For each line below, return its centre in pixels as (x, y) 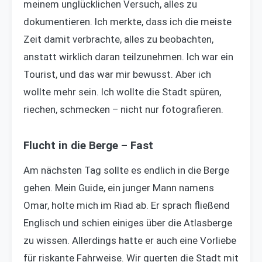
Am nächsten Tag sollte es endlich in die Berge (126, 170)
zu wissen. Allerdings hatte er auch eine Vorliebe (130, 240)
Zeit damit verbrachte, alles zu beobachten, (118, 39)
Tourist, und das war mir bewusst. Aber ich (117, 74)
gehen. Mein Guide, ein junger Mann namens (119, 187)
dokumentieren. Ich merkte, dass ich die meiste (127, 21)
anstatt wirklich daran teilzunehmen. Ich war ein (128, 56)
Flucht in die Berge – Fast (88, 145)
